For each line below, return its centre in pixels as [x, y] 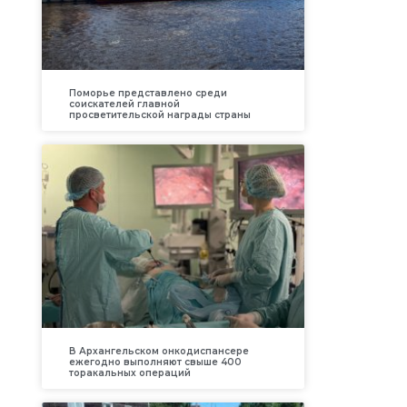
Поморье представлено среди [148, 93]
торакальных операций [129, 373]
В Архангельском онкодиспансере [159, 352]
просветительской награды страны [159, 114]
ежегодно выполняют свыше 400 [155, 362]
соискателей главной [124, 104]
